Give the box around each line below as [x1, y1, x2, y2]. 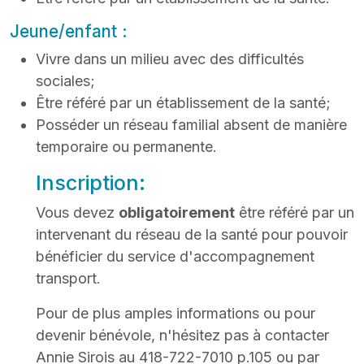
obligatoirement [119, 203, 235, 221]
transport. [36, 269, 101, 287]
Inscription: [36, 170, 145, 195]
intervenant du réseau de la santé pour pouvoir [36, 225, 348, 243]
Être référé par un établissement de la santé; [36, 93, 331, 111]
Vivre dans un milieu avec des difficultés [36, 50, 304, 67]
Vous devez [36, 203, 119, 221]
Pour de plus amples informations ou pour [36, 304, 315, 322]
